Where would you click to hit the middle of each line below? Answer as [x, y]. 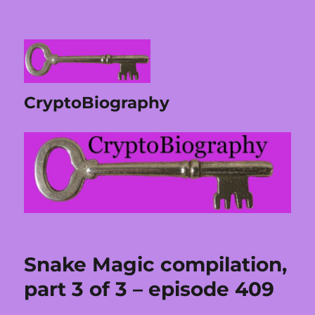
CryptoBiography [97, 102]
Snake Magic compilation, [156, 264]
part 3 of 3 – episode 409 [149, 289]
